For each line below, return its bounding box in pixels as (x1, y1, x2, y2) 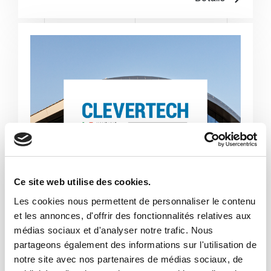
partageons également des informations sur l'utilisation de (14, 239, 256, 250)
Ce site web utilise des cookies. (14, 177, 151, 187)
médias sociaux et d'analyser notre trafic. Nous (14, 224, 214, 235)
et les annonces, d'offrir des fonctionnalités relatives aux (14, 210, 252, 221)
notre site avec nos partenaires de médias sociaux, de (14, 253, 243, 264)
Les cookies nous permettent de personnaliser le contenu (14, 195, 256, 206)
